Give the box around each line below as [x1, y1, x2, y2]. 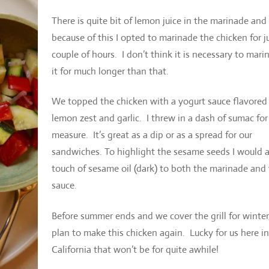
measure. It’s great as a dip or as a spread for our [51, 128, 252, 142]
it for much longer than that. [51, 64, 169, 77]
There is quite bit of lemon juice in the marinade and [51, 14, 267, 27]
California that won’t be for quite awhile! [51, 243, 219, 256]
